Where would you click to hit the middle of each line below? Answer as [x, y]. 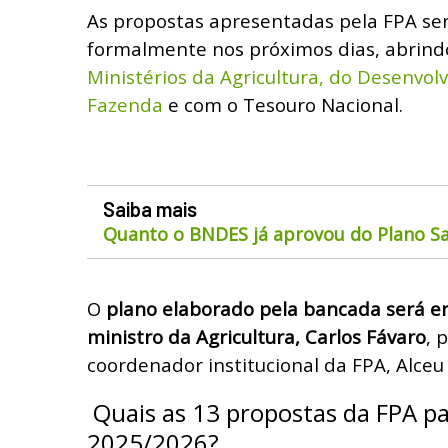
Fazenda [125, 104]
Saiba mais [150, 208]
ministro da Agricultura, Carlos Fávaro [256, 336]
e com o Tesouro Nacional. [283, 104]
